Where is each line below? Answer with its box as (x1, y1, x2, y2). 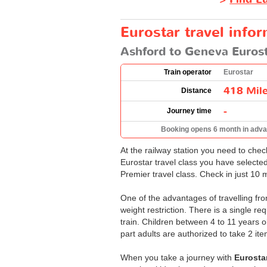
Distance (181, 86, 212, 95)
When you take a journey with (120, 252, 234, 262)
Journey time (167, 106, 212, 115)
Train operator (164, 67, 212, 76)
